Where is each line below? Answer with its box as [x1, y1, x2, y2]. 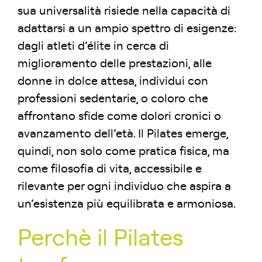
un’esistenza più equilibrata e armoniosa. [18, 198, 236, 210]
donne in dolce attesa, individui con [18, 75, 208, 87]
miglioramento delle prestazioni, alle [18, 58, 212, 70]
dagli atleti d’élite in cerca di [18, 40, 169, 52]
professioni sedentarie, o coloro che [18, 93, 208, 105]
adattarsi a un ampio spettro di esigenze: [18, 23, 236, 35]
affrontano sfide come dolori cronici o [18, 111, 221, 122]
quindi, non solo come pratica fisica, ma [18, 146, 229, 157]
